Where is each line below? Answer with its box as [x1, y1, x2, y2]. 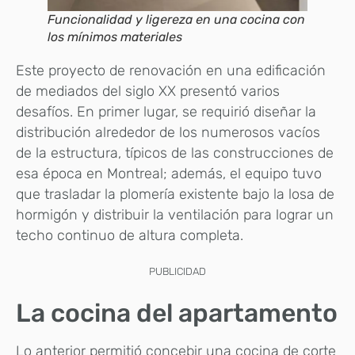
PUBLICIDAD [149, 265, 206, 278]
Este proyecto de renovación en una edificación [16, 62, 326, 80]
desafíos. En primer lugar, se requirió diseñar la [16, 103, 316, 121]
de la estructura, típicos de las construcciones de [16, 144, 334, 162]
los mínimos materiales [48, 29, 182, 45]
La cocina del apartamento [16, 298, 338, 329]
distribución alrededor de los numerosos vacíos [16, 124, 320, 142]
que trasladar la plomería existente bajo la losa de [16, 185, 334, 204]
